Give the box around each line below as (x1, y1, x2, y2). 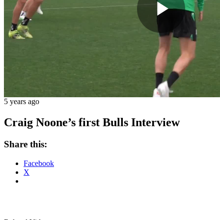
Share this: (4, 139, 47, 150)
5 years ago (4, 97, 39, 106)
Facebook (24, 159, 54, 167)
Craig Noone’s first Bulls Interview (4, 116, 180, 129)
